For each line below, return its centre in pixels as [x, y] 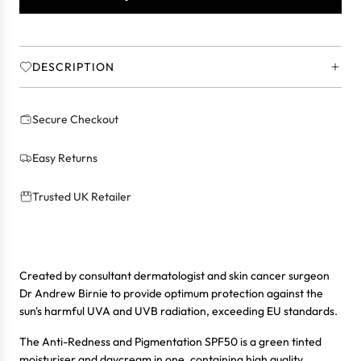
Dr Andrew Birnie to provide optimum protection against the [171, 294]
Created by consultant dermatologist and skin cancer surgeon [174, 276]
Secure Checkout [75, 120]
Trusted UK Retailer [82, 197]
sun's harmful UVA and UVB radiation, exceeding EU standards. [178, 311]
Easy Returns [65, 158]
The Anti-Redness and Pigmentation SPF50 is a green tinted [170, 342]
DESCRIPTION [73, 67]
